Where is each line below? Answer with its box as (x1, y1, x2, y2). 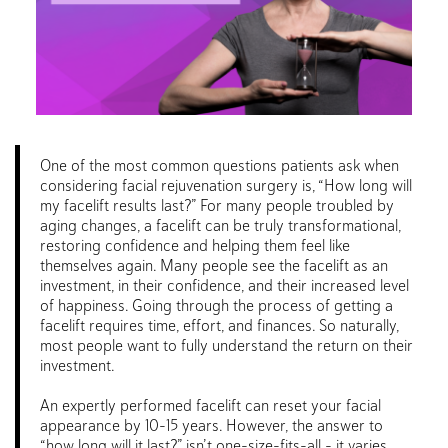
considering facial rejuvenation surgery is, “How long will (40, 174, 412, 195)
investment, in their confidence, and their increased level (40, 274, 409, 295)
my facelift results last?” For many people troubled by (40, 194, 394, 215)
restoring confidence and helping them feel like (40, 234, 350, 255)
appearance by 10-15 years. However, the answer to (40, 414, 383, 435)
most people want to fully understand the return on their (40, 334, 413, 355)
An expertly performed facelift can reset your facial (40, 394, 381, 415)
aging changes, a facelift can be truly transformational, (40, 214, 401, 235)
